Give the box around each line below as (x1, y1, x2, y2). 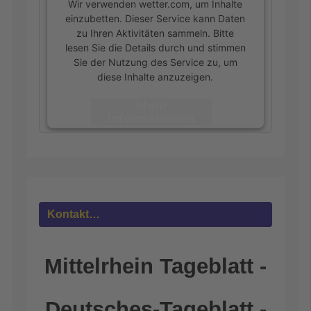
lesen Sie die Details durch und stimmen (65, 41, 246, 53)
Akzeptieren (113, 140, 190, 155)
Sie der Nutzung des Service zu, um (74, 56, 237, 68)
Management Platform (77, 181, 178, 194)
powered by (78, 167, 136, 179)
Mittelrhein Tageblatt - (44, 254, 267, 279)
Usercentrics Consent (135, 167, 233, 179)
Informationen (108, 110, 195, 126)
